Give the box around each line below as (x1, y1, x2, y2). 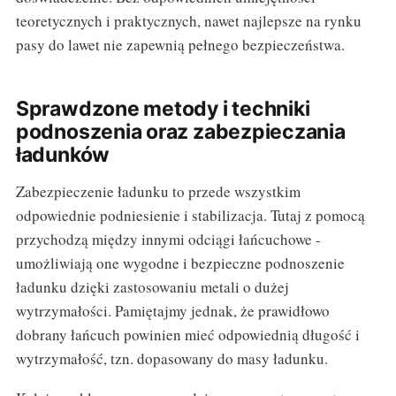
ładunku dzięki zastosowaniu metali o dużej (15, 277, 289, 298)
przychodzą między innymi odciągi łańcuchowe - (15, 229, 321, 250)
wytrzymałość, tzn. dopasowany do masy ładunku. (15, 348, 328, 369)
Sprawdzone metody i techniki (15, 96, 310, 122)
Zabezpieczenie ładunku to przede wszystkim (15, 181, 301, 202)
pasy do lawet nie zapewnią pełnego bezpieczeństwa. (15, 34, 345, 56)
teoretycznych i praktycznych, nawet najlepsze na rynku (15, 11, 362, 32)
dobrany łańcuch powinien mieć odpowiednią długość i (15, 324, 360, 346)
